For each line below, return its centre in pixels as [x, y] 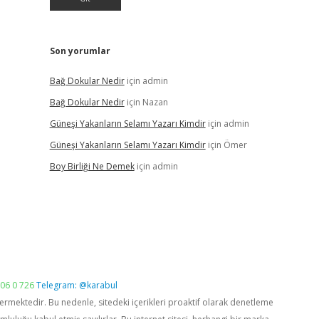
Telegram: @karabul [77, 285]
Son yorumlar [80, 51]
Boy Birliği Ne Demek [92, 166]
